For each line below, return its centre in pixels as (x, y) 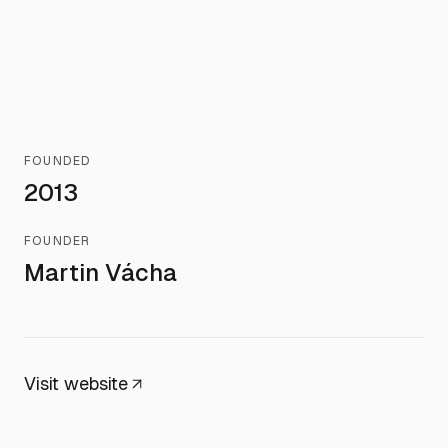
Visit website (76, 383)
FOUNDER (57, 241)
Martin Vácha (100, 272)
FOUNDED (58, 161)
